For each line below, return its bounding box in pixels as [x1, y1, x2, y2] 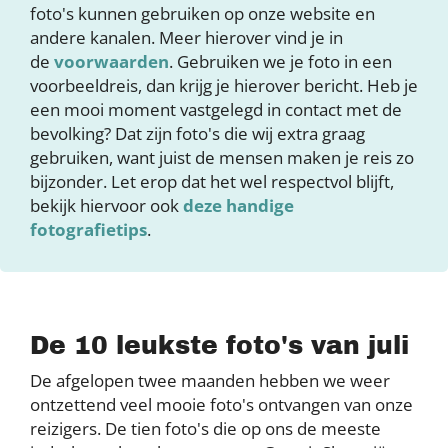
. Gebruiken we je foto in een [169, 50, 392, 73]
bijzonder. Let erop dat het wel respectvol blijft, [30, 170, 394, 193]
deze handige [183, 194, 294, 217]
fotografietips [30, 218, 147, 241]
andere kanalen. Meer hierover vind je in [30, 26, 343, 49]
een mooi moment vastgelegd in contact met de [30, 98, 402, 121]
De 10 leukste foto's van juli [30, 332, 409, 359]
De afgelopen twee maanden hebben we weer [30, 369, 390, 392]
